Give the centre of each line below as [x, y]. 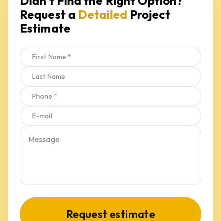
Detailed [103, 14]
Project [148, 14]
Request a [49, 14]
